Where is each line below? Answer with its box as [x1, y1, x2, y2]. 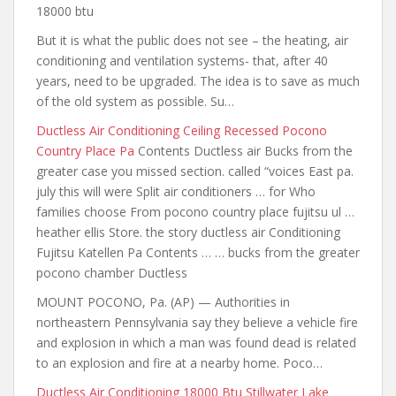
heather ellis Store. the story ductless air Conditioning [36, 224, 340, 240]
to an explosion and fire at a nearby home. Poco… [36, 354, 323, 371]
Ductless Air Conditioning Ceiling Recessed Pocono [36, 122, 327, 139]
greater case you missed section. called [36, 163, 261, 179]
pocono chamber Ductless [36, 264, 187, 281]
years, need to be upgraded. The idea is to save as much [36, 72, 360, 89]
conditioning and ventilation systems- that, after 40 [36, 52, 328, 69]
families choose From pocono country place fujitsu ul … [36, 203, 354, 220]
